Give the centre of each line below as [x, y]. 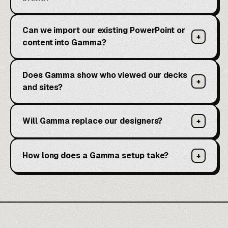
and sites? [43, 88]
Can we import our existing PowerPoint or [104, 31]
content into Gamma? [64, 43]
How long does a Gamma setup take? [96, 156]
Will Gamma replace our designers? [93, 121]
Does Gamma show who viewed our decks [105, 75]
